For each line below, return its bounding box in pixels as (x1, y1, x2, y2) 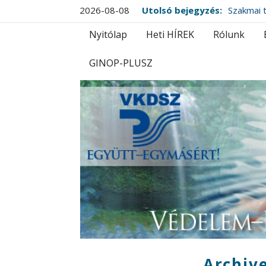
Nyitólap (89, 28, 128, 41)
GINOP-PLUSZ (89, 56, 153, 69)
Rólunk (213, 28, 245, 41)
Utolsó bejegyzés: (142, 4, 223, 16)
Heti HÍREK (146, 28, 195, 41)
